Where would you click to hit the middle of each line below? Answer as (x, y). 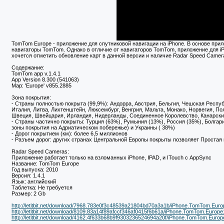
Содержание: (28, 68)
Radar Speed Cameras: (40, 152)
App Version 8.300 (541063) (45, 80)
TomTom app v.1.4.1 (36, 74)
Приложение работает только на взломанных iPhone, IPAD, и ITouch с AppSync (111, 158)
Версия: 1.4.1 (28, 176)
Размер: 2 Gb (28, 194)
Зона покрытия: (31, 98)
